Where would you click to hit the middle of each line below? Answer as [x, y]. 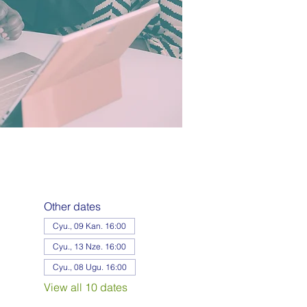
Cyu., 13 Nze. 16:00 [89, 246]
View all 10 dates [85, 287]
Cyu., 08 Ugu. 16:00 [89, 267]
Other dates [72, 206]
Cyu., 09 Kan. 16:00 [89, 226]
